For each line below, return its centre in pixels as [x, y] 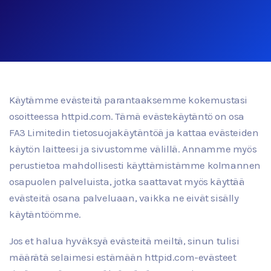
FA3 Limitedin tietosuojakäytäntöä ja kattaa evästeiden [134, 132]
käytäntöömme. [45, 214]
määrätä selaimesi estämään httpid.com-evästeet [123, 257]
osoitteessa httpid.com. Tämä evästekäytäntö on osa [127, 116]
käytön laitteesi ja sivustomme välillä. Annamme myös [133, 149]
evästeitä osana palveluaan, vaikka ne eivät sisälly [124, 198]
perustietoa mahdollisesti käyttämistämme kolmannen [135, 165]
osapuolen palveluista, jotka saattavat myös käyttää [127, 181]
